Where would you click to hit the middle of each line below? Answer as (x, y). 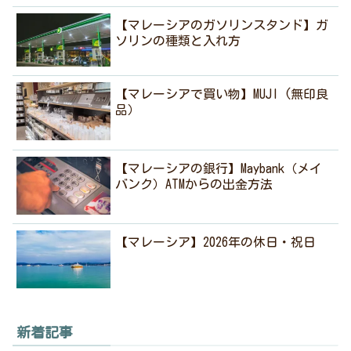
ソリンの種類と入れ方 (178, 41)
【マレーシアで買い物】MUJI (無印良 (222, 94)
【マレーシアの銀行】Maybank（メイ (219, 168)
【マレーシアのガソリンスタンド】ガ (222, 25)
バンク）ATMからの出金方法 (194, 184)
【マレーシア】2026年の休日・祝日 (216, 242)
